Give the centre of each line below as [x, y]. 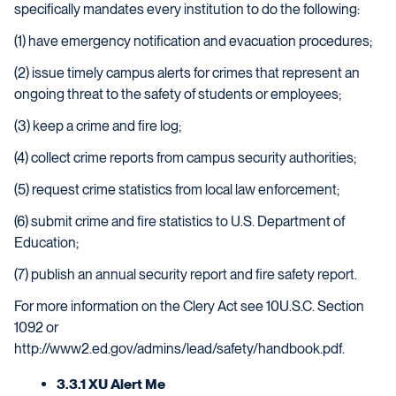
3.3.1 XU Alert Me [111, 384]
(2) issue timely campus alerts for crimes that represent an [187, 73]
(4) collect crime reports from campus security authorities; [185, 158]
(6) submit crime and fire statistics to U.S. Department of [179, 221]
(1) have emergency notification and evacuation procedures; [193, 41]
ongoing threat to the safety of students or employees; [178, 94]
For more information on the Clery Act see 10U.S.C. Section [189, 306]
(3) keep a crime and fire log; [98, 126]
